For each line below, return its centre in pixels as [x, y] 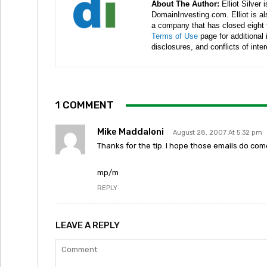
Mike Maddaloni [131, 132]
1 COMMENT [85, 105]
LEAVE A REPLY [88, 225]
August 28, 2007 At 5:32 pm [218, 133]
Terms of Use [175, 36]
